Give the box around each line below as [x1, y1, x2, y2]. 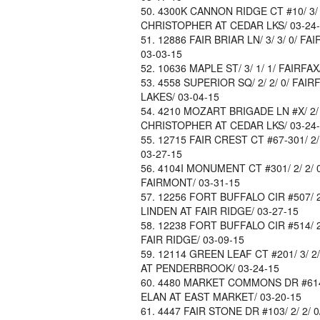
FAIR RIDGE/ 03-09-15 [141, 232, 244, 246]
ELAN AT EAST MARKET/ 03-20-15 [141, 289, 301, 304]
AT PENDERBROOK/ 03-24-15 [141, 261, 279, 275]
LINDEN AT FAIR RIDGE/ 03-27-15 [141, 204, 299, 218]
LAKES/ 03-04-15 [141, 89, 219, 104]
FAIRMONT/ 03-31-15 [141, 175, 240, 189]
